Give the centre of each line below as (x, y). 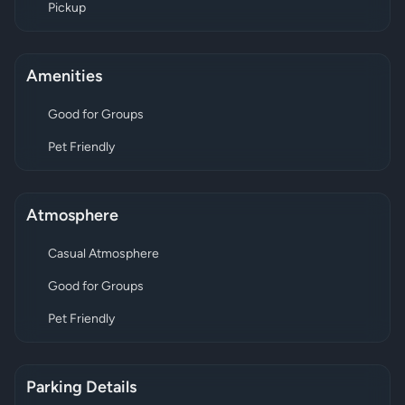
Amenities (64, 77)
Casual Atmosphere (104, 254)
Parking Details (81, 388)
